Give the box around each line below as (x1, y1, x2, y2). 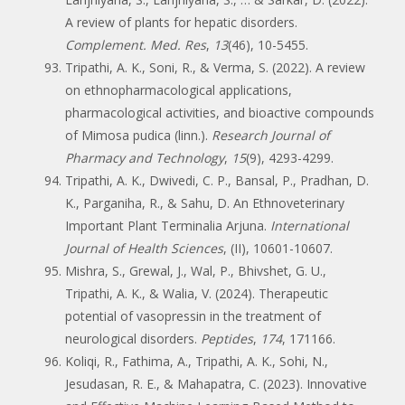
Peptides (201, 329, 253, 347)
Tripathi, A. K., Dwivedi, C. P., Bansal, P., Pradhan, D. (65, 171, 369, 189)
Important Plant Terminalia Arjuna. (65, 216, 270, 234)
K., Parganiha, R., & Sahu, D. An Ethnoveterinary (65, 193, 344, 212)
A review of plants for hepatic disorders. (65, 13, 301, 31)
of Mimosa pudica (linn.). (65, 126, 212, 144)
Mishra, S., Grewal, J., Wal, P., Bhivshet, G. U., (65, 261, 326, 279)
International (270, 216, 349, 234)
